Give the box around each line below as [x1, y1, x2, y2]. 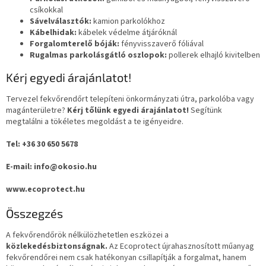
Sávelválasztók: [30, 15, 91, 27]
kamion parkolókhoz [91, 15, 165, 27]
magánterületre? [6, 104, 67, 116]
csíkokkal [30, 4, 63, 16]
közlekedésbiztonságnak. [6, 240, 107, 252]
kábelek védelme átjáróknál [77, 26, 177, 39]
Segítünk [189, 104, 222, 116]
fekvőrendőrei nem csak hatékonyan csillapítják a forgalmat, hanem [6, 251, 246, 264]
